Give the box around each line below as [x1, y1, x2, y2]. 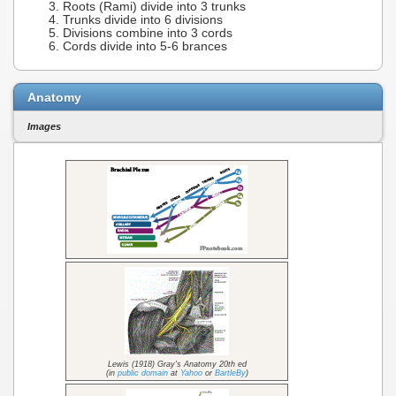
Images [27, 121, 61, 133]
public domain [117, 368, 168, 377]
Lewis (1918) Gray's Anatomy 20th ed [107, 359, 247, 369]
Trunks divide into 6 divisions [63, 13, 223, 27]
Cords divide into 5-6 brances [63, 40, 227, 54]
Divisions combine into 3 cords [63, 27, 232, 41]
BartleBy [214, 368, 246, 377]
